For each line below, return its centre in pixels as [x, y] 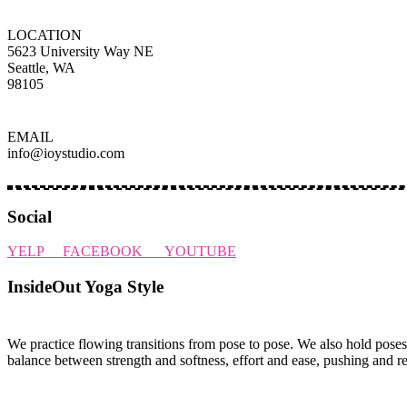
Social [30, 216]
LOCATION [45, 35]
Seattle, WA [41, 67]
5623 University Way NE [80, 51]
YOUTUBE [200, 252]
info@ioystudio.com [66, 153]
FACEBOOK [114, 252]
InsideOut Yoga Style [85, 287]
